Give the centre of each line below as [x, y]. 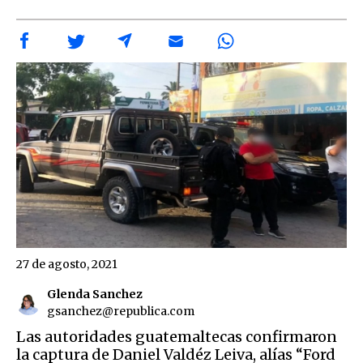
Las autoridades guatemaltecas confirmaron [177, 336]
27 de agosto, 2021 [67, 264]
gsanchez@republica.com [121, 311]
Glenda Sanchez [95, 294]
